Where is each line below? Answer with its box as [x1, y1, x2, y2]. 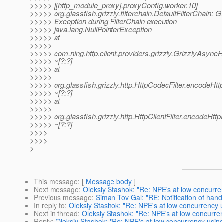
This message [34, 176, 78, 187]
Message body [86, 176, 132, 187]
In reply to [34, 200, 65, 211]
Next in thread [34, 208, 78, 219]
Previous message [34, 192, 92, 203]
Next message [34, 184, 79, 195]
